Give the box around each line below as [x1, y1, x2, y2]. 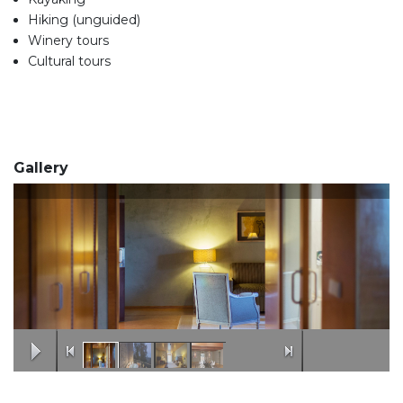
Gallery [13, 158, 68, 176]
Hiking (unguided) [28, 11, 140, 28]
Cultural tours [28, 52, 111, 69]
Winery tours [28, 31, 109, 49]
